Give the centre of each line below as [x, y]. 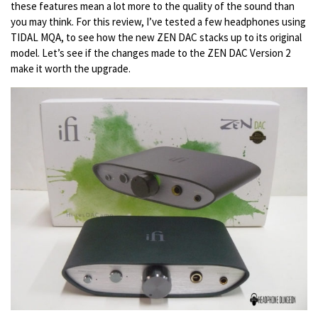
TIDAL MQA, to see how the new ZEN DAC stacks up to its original [156, 38]
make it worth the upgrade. [72, 69]
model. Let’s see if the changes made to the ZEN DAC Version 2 [150, 53]
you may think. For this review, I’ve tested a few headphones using [158, 22]
